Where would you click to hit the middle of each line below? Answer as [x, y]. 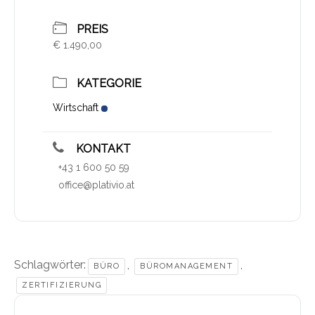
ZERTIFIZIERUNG [62, 285]
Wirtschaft [76, 108]
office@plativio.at [96, 185]
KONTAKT [102, 149]
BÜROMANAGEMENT [186, 266]
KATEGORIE [109, 84]
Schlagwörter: [50, 265]
